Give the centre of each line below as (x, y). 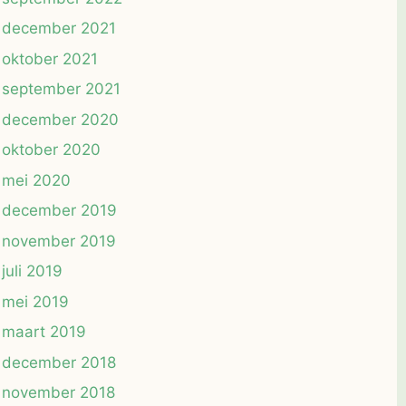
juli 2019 (32, 271)
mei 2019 (35, 301)
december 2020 (60, 119)
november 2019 (59, 241)
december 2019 (59, 211)
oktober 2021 (50, 58)
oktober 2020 (51, 150)
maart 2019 (44, 332)
